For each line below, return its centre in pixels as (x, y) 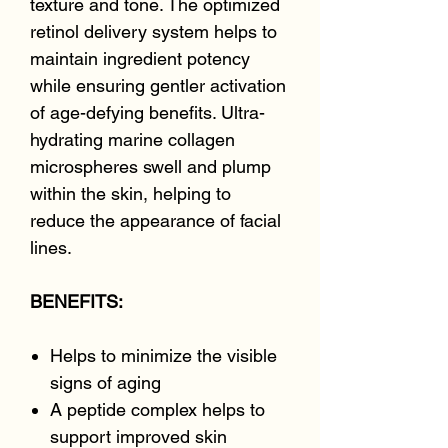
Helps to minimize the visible (163, 355)
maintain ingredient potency (140, 58)
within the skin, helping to (130, 193)
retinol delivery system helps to (153, 31)
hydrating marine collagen (132, 139)
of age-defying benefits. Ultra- (147, 112)
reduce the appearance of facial (155, 220)
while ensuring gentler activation (158, 85)
